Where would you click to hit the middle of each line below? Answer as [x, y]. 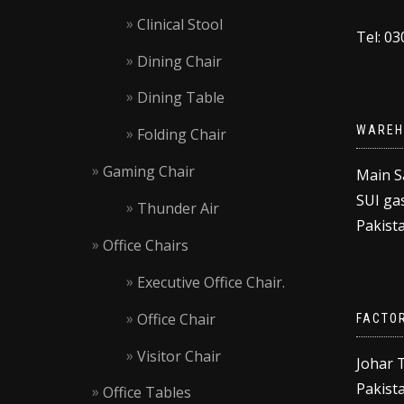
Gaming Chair [149, 172]
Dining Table [180, 98]
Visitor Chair [179, 356]
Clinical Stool [179, 24]
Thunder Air [178, 209]
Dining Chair [179, 61]
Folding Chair [181, 135]
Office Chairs [146, 245]
